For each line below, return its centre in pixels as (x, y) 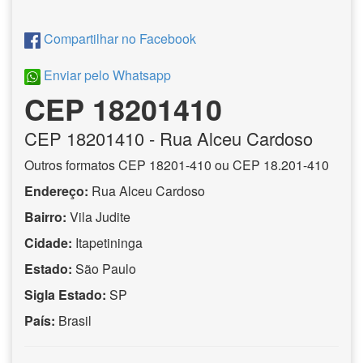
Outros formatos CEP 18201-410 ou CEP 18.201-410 (177, 164)
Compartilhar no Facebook (118, 38)
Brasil (75, 320)
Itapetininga (109, 242)
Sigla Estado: (65, 294)
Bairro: (45, 216)
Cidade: (48, 242)
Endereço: (56, 190)
